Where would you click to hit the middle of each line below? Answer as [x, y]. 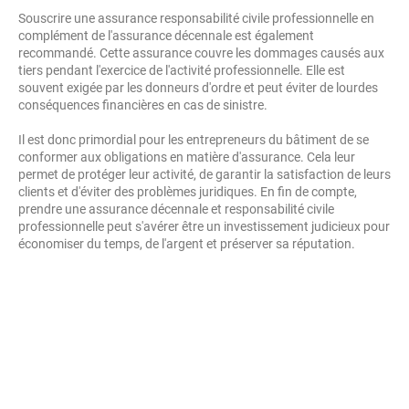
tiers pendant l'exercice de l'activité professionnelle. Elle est [182, 70]
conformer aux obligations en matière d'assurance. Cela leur [187, 157]
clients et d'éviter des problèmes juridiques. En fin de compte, [188, 192]
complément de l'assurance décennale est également [166, 36]
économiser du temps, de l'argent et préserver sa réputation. [187, 244]
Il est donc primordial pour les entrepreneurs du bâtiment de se [194, 140]
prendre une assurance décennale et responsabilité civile [176, 209]
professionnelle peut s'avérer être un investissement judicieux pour [204, 226]
